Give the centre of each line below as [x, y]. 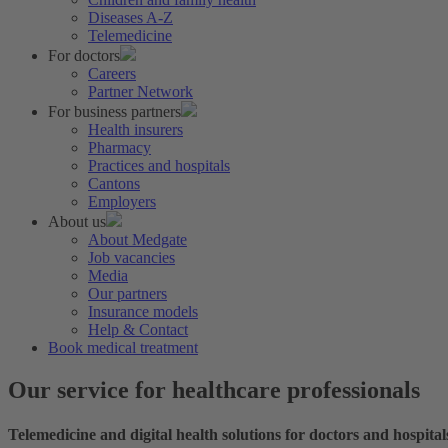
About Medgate [137, 240]
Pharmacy [119, 148]
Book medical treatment [123, 348]
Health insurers [135, 130]
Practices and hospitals [159, 166]
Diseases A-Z [130, 18]
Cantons [114, 184]
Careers [112, 74]
